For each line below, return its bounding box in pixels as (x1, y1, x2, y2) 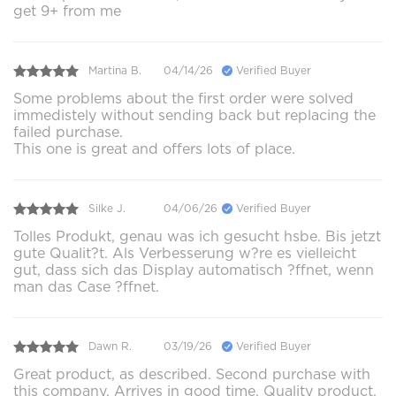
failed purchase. (13, 123, 123, 141)
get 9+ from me (13, 2, 121, 19)
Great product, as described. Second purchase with (13, 365, 370, 383)
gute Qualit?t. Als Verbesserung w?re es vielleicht (13, 244, 356, 262)
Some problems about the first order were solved (13, 89, 354, 107)
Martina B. (88, 64, 141, 78)
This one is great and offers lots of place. (13, 140, 295, 157)
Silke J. (88, 202, 126, 216)
